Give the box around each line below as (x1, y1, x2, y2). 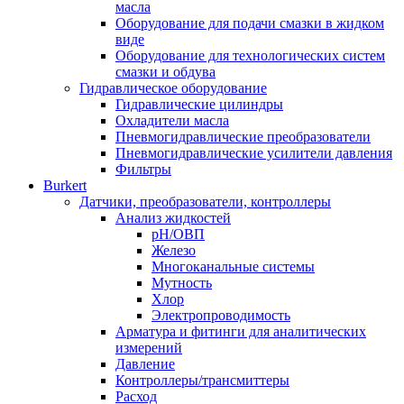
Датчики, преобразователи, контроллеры (79, 193, 331, 209)
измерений (115, 339, 182, 355)
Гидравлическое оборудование (79, 79, 267, 96)
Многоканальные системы (151, 258, 315, 274)
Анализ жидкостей (115, 209, 231, 225)
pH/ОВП (151, 225, 205, 242)
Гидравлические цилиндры (115, 96, 283, 112)
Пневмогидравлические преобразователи (115, 128, 371, 144)
